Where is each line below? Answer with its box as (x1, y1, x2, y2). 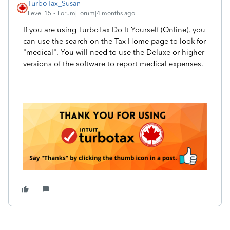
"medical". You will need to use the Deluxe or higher (23, 48, 204, 57)
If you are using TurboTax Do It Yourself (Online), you (23, 25, 205, 34)
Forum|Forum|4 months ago (57, 10, 135, 17)
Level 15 (28, 10, 51, 17)
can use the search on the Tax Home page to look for (23, 36, 206, 46)
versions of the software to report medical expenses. (23, 59, 203, 68)
